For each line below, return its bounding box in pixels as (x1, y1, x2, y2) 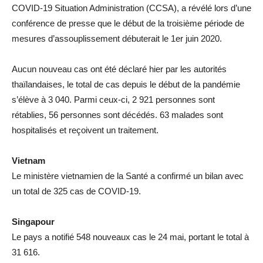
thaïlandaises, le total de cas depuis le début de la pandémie (12, 79, 240, 89)
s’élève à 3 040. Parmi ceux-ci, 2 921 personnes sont (12, 94, 215, 104)
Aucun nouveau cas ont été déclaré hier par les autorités (12, 63, 227, 74)
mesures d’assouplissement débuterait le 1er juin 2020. (12, 33, 222, 43)
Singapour (12, 216, 55, 227)
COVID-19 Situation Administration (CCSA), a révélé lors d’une (12, 2, 251, 13)
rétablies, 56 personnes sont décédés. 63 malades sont (12, 109, 223, 120)
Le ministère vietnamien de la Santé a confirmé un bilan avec (12, 170, 244, 181)
